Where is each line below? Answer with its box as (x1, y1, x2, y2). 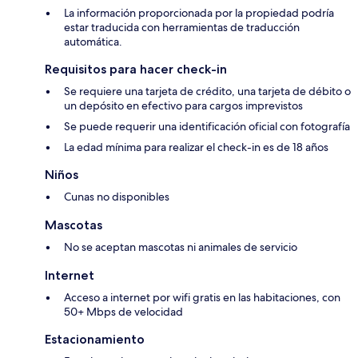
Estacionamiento (45, 332, 145, 348)
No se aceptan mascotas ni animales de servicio (64, 240, 297, 255)
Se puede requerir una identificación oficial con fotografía (64, 119, 350, 134)
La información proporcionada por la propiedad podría (64, 6, 334, 21)
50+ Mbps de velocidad (64, 304, 183, 320)
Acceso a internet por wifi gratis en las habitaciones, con (64, 290, 340, 305)
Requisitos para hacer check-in (45, 62, 227, 78)
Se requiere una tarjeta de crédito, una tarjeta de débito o (64, 84, 351, 99)
